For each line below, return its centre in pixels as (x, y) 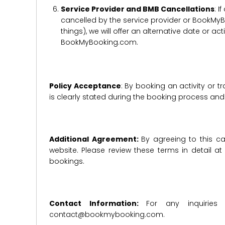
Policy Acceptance (85, 86)
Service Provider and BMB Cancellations (137, 9)
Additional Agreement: (95, 139)
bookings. (67, 161)
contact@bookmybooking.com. (107, 214)
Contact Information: (98, 203)
